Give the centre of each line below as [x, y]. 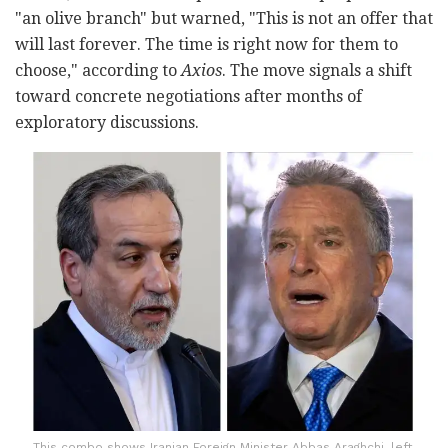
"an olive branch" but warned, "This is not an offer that [224, 18]
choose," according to [98, 70]
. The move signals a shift [317, 70]
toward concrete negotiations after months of [188, 96]
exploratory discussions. [107, 122]
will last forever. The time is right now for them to [206, 44]
